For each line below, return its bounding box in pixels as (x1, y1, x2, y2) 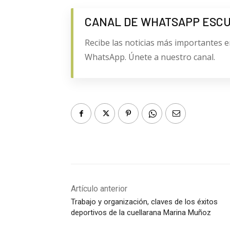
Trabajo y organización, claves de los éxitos (71, 197, 218, 207)
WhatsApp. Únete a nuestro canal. (85, 51, 215, 63)
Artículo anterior (71, 184, 127, 194)
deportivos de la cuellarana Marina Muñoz (71, 208, 211, 218)
